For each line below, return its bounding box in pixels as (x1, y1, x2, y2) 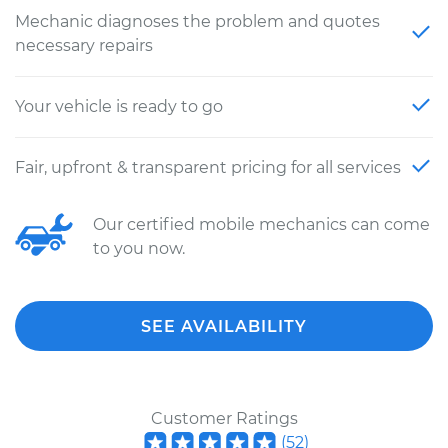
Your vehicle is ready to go (15, 97, 223, 116)
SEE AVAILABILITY (141, 317, 307, 336)
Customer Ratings (150, 409, 298, 428)
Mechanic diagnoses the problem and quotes (15, 12, 380, 31)
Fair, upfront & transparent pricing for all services (15, 158, 401, 177)
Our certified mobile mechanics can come (93, 215, 430, 234)
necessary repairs (15, 36, 153, 55)
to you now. (93, 239, 185, 258)
